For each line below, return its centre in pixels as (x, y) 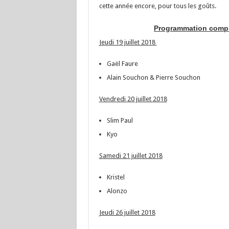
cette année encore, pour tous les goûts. (157, 6)
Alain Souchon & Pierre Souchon (153, 77)
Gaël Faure (122, 64)
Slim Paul (120, 120)
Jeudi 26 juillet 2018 (127, 212)
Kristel (116, 177)
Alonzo (117, 191)
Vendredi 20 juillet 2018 (133, 99)
